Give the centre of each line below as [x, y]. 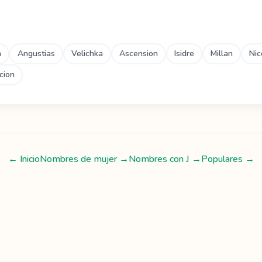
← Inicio [24, 159]
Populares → [227, 159]
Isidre [184, 54]
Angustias [36, 54]
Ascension [139, 54]
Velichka [87, 54]
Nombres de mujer [78, 159]
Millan [222, 54]
